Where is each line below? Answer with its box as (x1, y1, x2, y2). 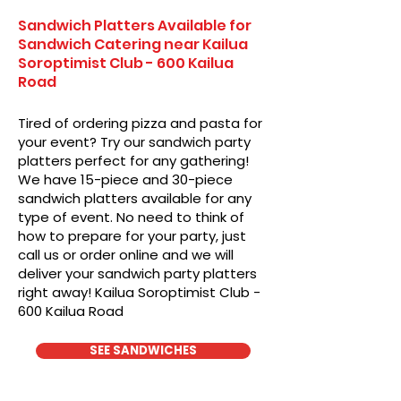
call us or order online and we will (18, 245, 234, 264)
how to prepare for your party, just (18, 226, 246, 245)
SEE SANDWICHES (90, 342, 197, 359)
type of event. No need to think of (18, 208, 244, 226)
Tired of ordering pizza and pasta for (18, 114, 262, 132)
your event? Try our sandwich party (18, 132, 251, 151)
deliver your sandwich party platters (18, 264, 257, 283)
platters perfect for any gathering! (18, 151, 249, 170)
